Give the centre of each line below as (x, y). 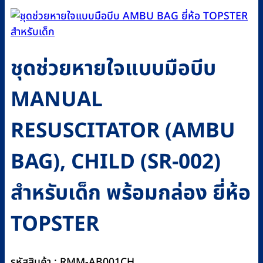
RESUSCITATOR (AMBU (123, 131)
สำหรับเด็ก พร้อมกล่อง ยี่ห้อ (131, 194)
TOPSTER (55, 225)
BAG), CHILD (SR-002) (116, 163)
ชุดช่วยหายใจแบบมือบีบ (113, 69)
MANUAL (57, 100)
